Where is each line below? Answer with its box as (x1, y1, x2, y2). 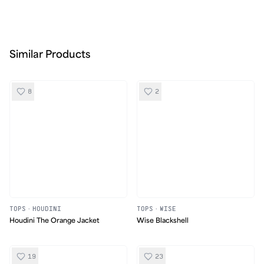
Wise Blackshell (137, 216, 189, 225)
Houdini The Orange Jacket (9, 216, 100, 225)
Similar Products (9, 49, 90, 60)
